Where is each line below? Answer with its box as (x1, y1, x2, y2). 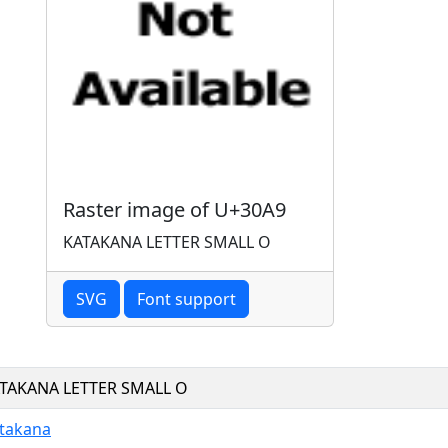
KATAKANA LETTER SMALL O (63, 230, 271, 253)
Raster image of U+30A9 (63, 195, 286, 223)
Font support (137, 287, 236, 310)
